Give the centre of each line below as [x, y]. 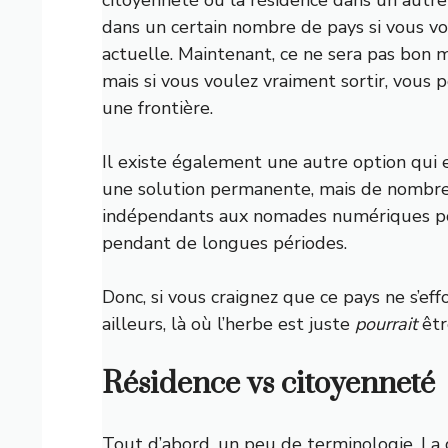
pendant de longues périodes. [224, 242]
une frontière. [157, 107]
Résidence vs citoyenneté [268, 383]
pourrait [386, 323]
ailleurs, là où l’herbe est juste [228, 323]
